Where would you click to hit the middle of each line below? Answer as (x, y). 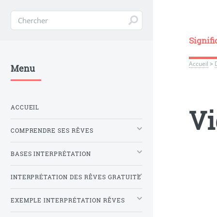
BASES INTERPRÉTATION (51, 154)
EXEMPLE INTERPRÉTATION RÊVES (68, 200)
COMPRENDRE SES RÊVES (52, 130)
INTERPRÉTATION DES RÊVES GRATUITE (76, 177)
